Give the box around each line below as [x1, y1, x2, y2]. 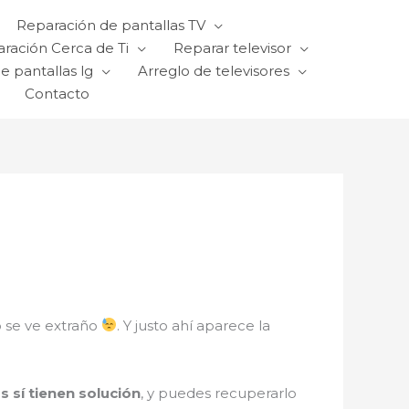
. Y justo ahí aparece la [117, 316, 271, 334]
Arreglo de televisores [138, 62, 289, 79]
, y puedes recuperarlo [141, 383, 297, 402]
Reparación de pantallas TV [16, 16, 205, 34]
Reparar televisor [173, 39, 291, 57]
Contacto [25, 85, 89, 102]
